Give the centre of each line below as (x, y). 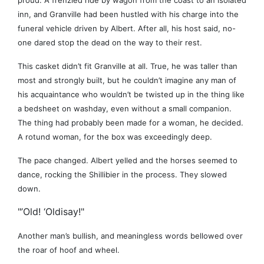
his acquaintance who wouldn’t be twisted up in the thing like (131, 95)
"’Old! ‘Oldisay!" (51, 212)
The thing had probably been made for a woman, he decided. (131, 123)
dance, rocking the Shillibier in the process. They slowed (122, 175)
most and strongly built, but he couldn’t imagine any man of (127, 80)
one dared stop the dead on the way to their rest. (110, 43)
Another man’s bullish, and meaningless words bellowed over (130, 236)
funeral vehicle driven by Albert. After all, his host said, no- (127, 29)
